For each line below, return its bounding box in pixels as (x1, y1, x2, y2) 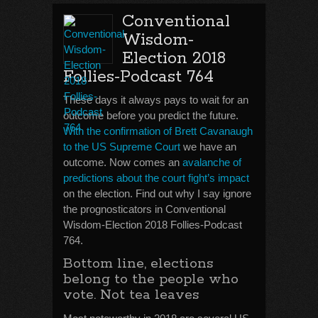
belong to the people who (63, 270, 238, 288)
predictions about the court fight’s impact (63, 172, 249, 184)
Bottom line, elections (63, 255, 213, 273)
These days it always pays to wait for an (63, 94, 248, 106)
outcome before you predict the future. (63, 109, 238, 121)
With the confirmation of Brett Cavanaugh (63, 125, 253, 137)
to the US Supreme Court (63, 141, 180, 153)
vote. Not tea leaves (63, 286, 199, 304)
